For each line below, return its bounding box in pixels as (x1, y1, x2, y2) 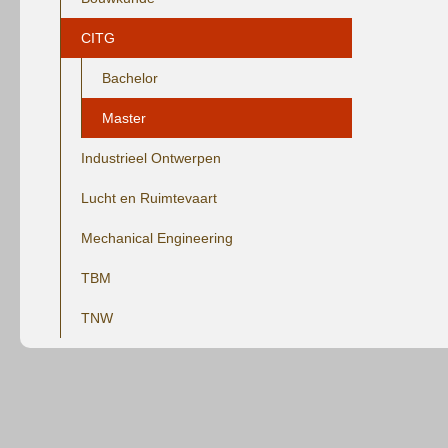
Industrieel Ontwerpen (81, 150, 221, 166)
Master (102, 110, 146, 126)
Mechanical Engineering (81, 230, 233, 246)
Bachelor (102, 70, 158, 86)
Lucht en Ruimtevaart (81, 190, 217, 206)
